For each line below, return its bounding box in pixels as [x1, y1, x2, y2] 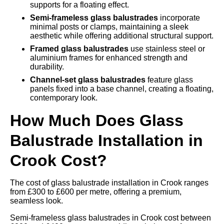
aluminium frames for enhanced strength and [30, 53, 187, 62]
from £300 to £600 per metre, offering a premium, [10, 187, 181, 196]
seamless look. [10, 196, 63, 205]
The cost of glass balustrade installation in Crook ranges [10, 178, 208, 187]
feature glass [145, 75, 193, 84]
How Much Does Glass [10, 111, 183, 129]
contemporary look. [30, 93, 97, 102]
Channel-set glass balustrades [30, 75, 145, 84]
